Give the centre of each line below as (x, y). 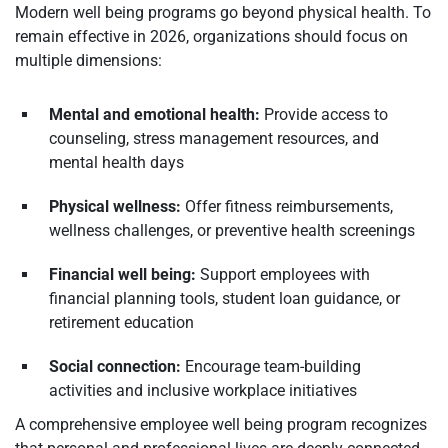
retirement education (121, 322)
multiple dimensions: (88, 60)
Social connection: (115, 366)
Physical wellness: (115, 206)
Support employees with (283, 274)
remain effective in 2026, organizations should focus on (211, 36)
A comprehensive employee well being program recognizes (221, 424)
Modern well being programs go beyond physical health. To (223, 12)
